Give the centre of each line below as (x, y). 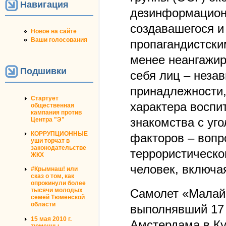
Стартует (45, 98)
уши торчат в (50, 141)
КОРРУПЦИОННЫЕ (59, 134)
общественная (52, 105)
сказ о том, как (52, 176)
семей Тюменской (58, 197)
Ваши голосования (59, 40)
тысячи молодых (57, 190)
